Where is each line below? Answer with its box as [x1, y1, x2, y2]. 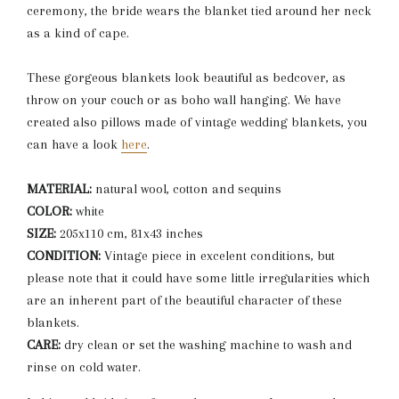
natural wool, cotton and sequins [95, 181, 281, 197]
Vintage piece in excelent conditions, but [104, 248, 335, 264]
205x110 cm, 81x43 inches [60, 225, 203, 241]
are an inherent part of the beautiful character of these [27, 292, 342, 308]
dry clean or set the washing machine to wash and [64, 337, 352, 353]
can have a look [27, 136, 121, 152]
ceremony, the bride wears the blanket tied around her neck [27, 3, 371, 19]
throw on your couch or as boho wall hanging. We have [27, 92, 341, 108]
